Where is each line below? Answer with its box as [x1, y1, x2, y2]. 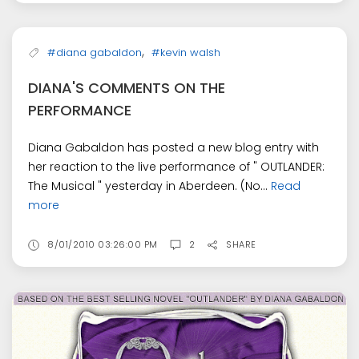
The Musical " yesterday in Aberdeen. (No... [28, 178, 271, 195]
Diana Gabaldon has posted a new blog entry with [28, 139, 319, 156]
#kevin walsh [151, 45, 220, 61]
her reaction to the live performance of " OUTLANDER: [28, 159, 325, 175]
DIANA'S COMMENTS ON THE [28, 78, 225, 99]
